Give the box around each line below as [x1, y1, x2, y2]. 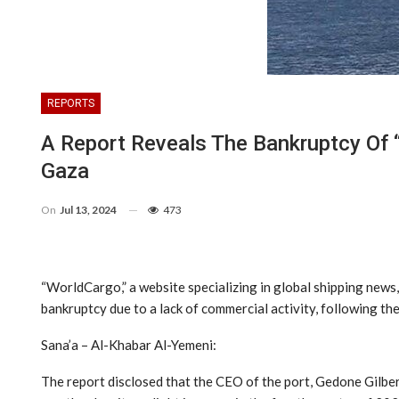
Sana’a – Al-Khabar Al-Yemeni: [41, 336, 216, 353]
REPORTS [47, 96, 94, 110]
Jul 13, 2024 [60, 202, 117, 216]
